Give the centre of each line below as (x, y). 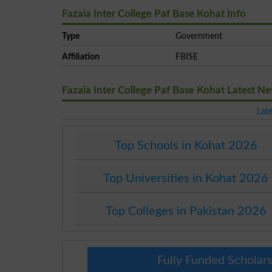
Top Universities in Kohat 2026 (186, 178)
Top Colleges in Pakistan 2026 (186, 211)
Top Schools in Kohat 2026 (186, 145)
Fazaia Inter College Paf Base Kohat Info (154, 13)
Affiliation (81, 56)
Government (199, 36)
